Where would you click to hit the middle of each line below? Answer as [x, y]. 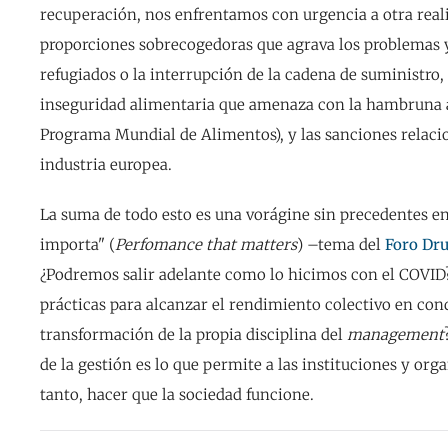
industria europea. [108, 165]
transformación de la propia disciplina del [193, 335]
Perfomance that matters [206, 245]
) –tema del [341, 245]
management [395, 335]
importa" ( [77, 245]
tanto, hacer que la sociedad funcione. [179, 395]
